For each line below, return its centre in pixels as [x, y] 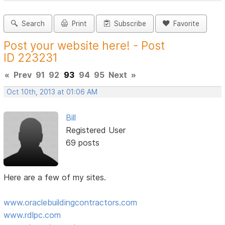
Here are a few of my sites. [55, 177]
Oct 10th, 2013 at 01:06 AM [52, 92]
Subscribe [128, 24]
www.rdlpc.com [32, 215]
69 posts [82, 143]
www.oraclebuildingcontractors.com [71, 202]
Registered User [95, 130]
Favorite [185, 24]
